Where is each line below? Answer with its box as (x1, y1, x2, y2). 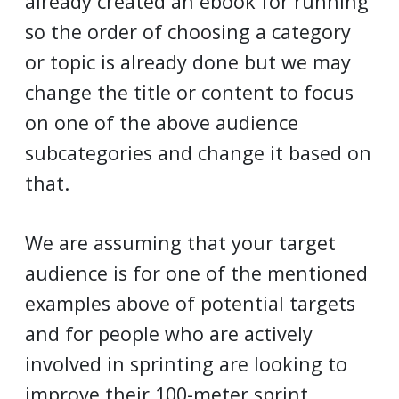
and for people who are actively (25, 320, 313, 346)
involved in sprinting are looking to (25, 350, 347, 377)
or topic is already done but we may (25, 49, 351, 76)
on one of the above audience (25, 110, 298, 136)
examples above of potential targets (25, 289, 355, 316)
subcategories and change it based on (25, 140, 371, 167)
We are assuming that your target (25, 229, 336, 256)
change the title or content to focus (25, 79, 354, 106)
